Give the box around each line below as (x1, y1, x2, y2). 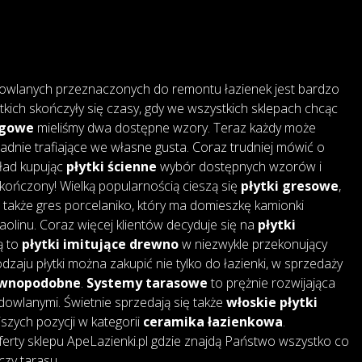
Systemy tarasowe (86, 273, 208, 292)
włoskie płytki (225, 293, 318, 311)
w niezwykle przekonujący (178, 234, 327, 253)
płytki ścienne (65, 157, 157, 175)
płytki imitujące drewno (21, 234, 179, 253)
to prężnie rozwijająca (207, 273, 335, 292)
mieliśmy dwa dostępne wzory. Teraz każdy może (33, 118, 316, 137)
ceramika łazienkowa (142, 312, 283, 330)
